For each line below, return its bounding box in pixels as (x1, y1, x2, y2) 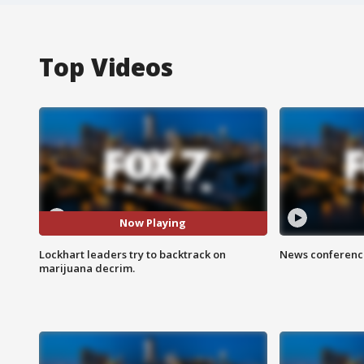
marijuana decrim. (39, 260, 135, 275)
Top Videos (39, 50, 173, 84)
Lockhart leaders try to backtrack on (39, 246, 226, 262)
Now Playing (119, 215, 187, 231)
